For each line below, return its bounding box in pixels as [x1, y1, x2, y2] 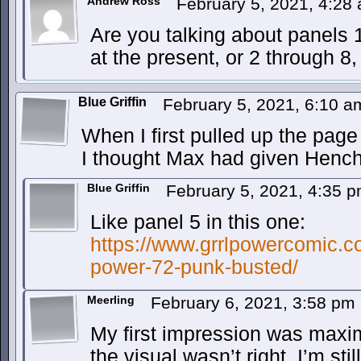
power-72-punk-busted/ [90, 256, 298, 278]
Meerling [87, 293, 135, 306]
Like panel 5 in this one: [90, 211, 305, 233]
